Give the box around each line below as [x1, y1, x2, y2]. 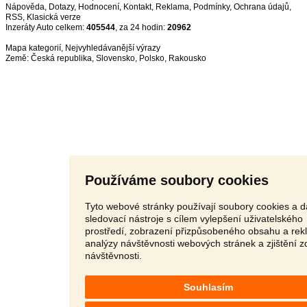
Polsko [139, 53, 164, 63]
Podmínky [193, 2, 230, 12]
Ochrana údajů [234, 2, 289, 12]
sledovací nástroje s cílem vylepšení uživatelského [84, 212, 303, 224]
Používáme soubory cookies [84, 172, 269, 188]
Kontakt [123, 2, 151, 12]
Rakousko [169, 53, 206, 63]
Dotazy [49, 2, 74, 12]
